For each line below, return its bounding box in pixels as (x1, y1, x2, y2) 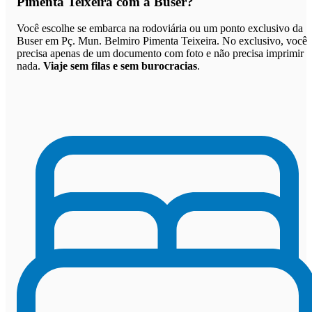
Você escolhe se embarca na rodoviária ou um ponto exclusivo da (17, 22, 303, 35)
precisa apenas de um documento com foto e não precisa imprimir (17, 47, 304, 60)
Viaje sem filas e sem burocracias (43, 60, 197, 72)
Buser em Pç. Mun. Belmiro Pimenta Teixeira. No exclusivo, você (17, 35, 307, 47)
